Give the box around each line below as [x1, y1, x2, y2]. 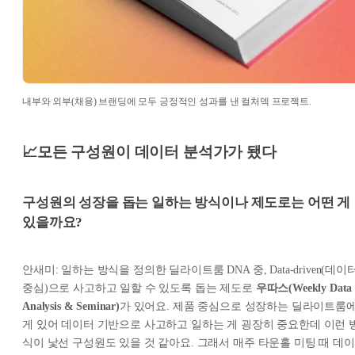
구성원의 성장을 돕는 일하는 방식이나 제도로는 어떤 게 [22, 194, 351, 210]
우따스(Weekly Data [255, 282, 353, 295]
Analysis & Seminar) [22, 300, 120, 313]
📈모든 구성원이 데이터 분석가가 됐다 [22, 143, 277, 160]
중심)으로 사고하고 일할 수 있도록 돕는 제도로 [22, 282, 256, 295]
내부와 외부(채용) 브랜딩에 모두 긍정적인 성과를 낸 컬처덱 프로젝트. [22, 95, 311, 107]
